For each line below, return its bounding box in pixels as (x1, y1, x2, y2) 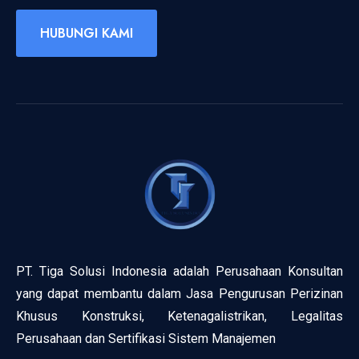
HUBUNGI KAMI (40, 24, 133, 43)
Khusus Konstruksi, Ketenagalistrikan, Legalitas (16, 309, 343, 325)
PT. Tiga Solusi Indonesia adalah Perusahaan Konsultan (16, 264, 343, 280)
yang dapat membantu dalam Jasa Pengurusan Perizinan (16, 286, 343, 302)
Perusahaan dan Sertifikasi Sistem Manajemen (16, 331, 276, 347)
